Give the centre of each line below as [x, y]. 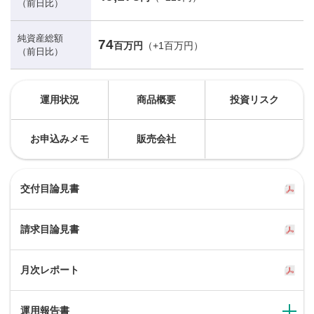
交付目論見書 [50, 189]
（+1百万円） [173, 46]
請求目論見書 [50, 230]
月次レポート [50, 270]
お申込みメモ [59, 139]
